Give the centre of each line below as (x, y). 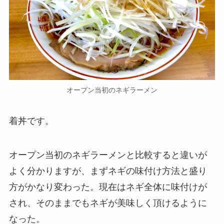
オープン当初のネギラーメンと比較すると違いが (108, 155)
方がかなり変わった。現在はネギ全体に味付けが (108, 187)
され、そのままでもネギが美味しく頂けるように (108, 203)
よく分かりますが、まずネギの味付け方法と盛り (108, 171)
